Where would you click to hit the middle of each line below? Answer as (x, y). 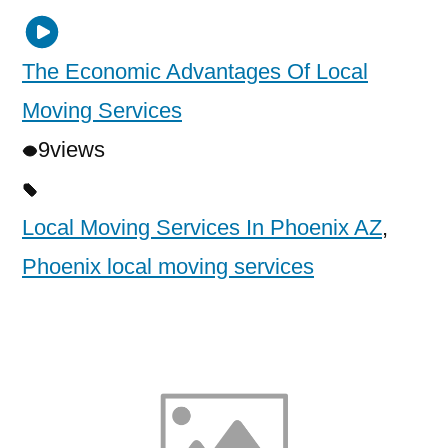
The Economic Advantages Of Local (195, 71)
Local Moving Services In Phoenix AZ (202, 227)
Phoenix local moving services (168, 266)
